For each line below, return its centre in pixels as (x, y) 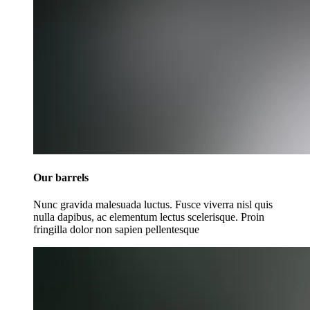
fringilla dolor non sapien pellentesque (116, 230)
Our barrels (61, 177)
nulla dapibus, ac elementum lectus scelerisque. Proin (149, 217)
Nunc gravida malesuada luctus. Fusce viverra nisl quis (153, 205)
